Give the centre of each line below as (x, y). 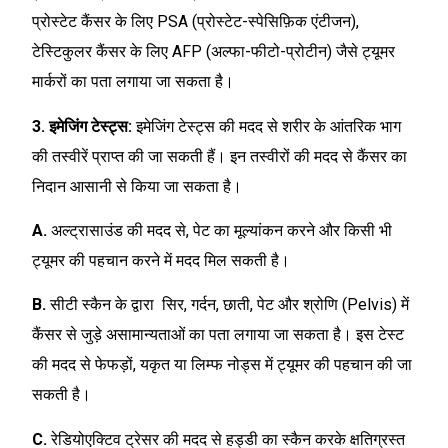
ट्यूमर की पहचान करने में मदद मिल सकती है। (163, 260)
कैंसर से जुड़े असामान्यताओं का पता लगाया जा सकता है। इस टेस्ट (218, 335)
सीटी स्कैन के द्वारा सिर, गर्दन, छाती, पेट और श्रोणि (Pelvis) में (229, 305)
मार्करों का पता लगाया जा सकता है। (135, 82)
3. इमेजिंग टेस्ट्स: (84, 126)
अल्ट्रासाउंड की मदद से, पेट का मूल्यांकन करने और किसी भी (221, 230)
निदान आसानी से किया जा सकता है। (139, 186)
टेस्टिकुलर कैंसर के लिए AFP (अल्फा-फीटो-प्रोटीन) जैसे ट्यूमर (213, 52)
